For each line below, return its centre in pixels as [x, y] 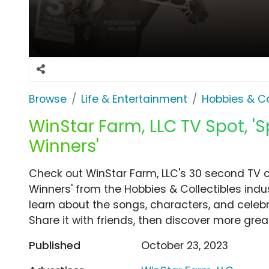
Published [55, 245]
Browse [48, 99]
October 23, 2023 [185, 245]
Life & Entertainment [134, 99]
